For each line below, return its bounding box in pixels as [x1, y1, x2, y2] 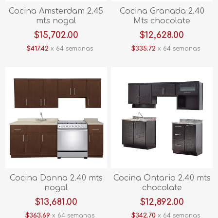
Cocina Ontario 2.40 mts [113, 174, 211, 183]
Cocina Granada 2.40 [119, 6, 204, 16]
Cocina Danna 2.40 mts [9, 174, 103, 183]
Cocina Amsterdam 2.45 [9, 6, 104, 16]
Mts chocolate [133, 16, 190, 25]
